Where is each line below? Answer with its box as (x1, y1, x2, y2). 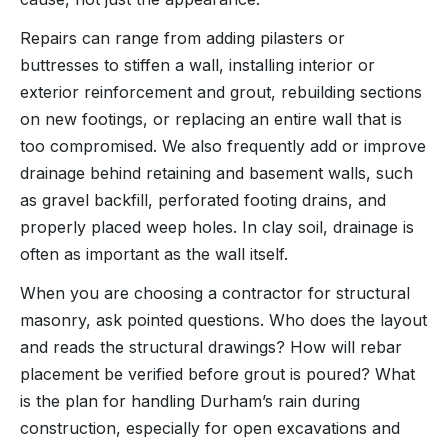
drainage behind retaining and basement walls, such (20, 162, 413, 183)
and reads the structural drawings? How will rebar (20, 336, 402, 357)
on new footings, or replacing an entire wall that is (20, 108, 402, 129)
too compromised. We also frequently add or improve (20, 135, 426, 156)
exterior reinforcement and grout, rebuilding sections (20, 81, 422, 102)
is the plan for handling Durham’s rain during (20, 390, 360, 411)
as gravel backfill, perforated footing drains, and (20, 189, 386, 210)
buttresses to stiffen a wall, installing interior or (20, 54, 375, 75)
